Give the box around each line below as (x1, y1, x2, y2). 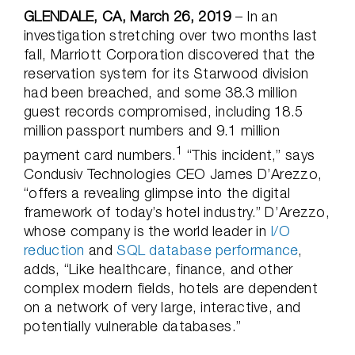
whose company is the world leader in (24, 223, 271, 239)
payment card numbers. (24, 147, 177, 163)
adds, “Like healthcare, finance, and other (24, 261, 293, 277)
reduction (24, 242, 85, 258)
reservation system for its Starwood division (24, 65, 309, 82)
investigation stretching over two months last (24, 27, 318, 44)
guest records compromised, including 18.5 (24, 103, 303, 120)
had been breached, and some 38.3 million (24, 84, 297, 101)
